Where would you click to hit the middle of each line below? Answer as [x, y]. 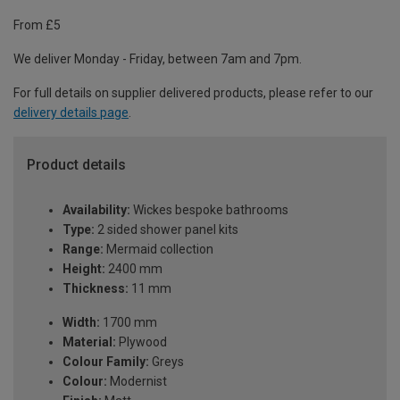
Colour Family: [106, 362]
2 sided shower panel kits [167, 230]
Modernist [137, 382]
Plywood [142, 342]
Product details [76, 165]
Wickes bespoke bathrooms [209, 210]
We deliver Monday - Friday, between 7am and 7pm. [158, 59]
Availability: [96, 210]
